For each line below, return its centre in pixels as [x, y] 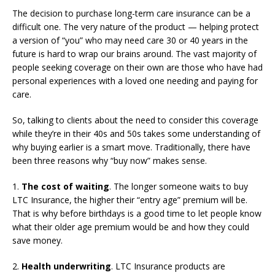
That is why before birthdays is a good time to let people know [137, 213]
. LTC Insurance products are [168, 266]
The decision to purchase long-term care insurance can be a [131, 13]
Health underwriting [66, 266]
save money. [37, 240]
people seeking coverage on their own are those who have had [137, 67]
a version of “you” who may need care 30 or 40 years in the [130, 40]
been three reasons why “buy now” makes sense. [110, 161]
